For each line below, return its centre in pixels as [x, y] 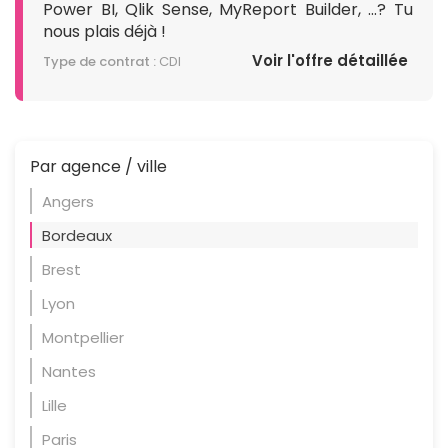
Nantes [69, 371]
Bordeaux [77, 235]
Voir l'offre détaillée [330, 60]
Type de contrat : [99, 61]
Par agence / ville [98, 166]
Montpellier [83, 337]
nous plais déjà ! [104, 31]
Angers [68, 201]
